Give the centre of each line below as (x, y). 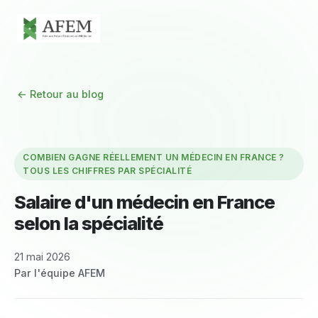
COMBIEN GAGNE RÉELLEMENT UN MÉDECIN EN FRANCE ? (154, 157)
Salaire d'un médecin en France (144, 202)
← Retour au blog (60, 94)
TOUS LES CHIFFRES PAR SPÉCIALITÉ (107, 171)
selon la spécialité (89, 223)
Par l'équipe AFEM (60, 273)
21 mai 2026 (42, 257)
